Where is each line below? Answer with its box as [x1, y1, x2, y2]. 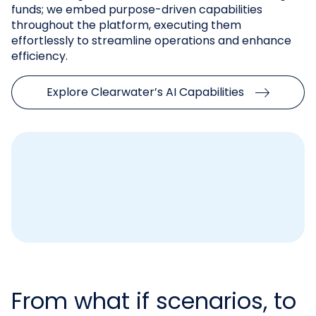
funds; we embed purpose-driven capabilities [11, 1, 262, 18]
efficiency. [11, 48, 68, 65]
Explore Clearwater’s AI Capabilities [47, 84, 244, 101]
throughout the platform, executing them [11, 17, 241, 34]
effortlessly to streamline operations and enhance [11, 32, 291, 49]
